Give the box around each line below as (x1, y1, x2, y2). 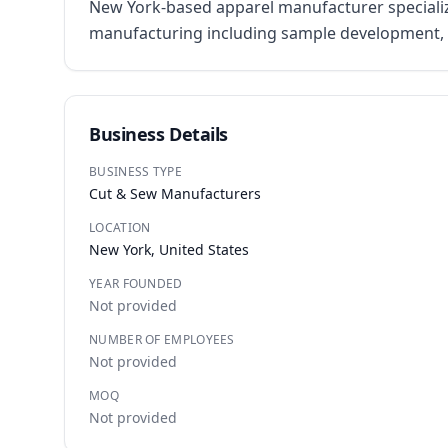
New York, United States (89, 240, 249, 259)
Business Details (89, 122, 228, 146)
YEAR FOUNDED (89, 275, 183, 292)
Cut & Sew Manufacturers (89, 184, 261, 203)
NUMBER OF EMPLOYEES (89, 331, 235, 348)
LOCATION (89, 219, 151, 236)
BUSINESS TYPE (89, 163, 182, 180)
